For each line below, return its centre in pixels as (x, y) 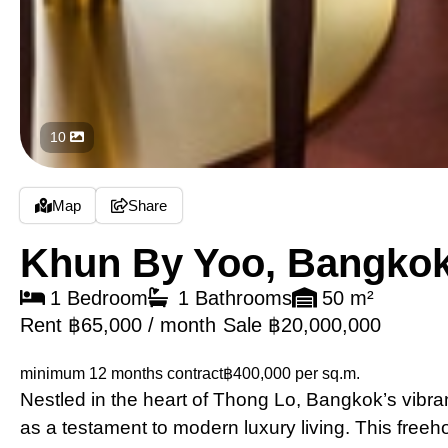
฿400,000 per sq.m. (291, 374)
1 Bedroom (99, 298)
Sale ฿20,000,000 (302, 325)
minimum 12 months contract (121, 374)
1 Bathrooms (235, 298)
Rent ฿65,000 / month (118, 325)
